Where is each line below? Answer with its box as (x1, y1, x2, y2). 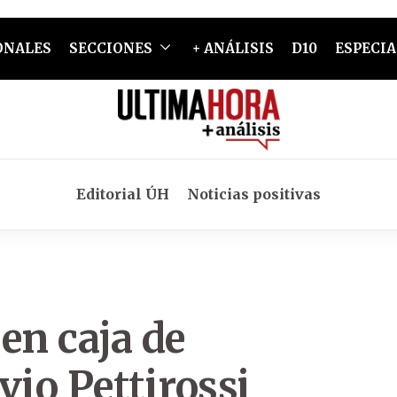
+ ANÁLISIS (191, 40, 274, 57)
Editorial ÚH (76, 185, 169, 203)
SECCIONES (68, 40, 152, 57)
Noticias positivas (187, 185, 321, 203)
